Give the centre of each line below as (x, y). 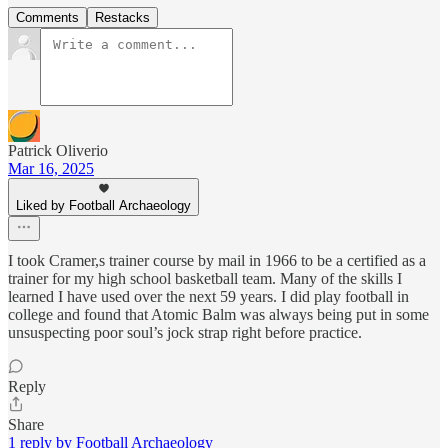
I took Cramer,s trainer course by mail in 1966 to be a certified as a (217, 261)
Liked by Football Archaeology (103, 206)
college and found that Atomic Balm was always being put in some (218, 315)
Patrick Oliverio (58, 151)
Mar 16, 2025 (51, 169)
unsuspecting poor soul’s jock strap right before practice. (185, 333)
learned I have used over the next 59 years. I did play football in (208, 297)
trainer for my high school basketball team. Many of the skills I (205, 279)
